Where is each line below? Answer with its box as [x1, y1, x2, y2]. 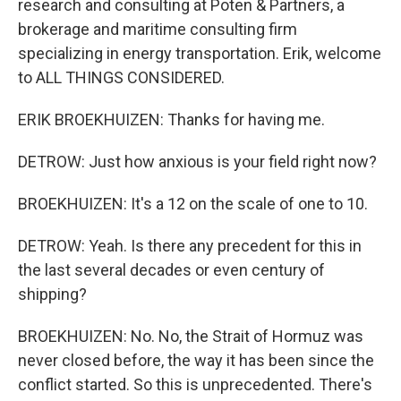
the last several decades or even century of [18, 260, 325, 279]
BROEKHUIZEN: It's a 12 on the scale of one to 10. [18, 194, 368, 213]
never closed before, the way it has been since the [18, 351, 374, 370]
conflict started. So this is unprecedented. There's [18, 375, 372, 394]
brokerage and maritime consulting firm [18, 20, 297, 38]
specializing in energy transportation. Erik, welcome [18, 44, 381, 63]
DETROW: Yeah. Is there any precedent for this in [18, 236, 362, 255]
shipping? [18, 285, 87, 303]
